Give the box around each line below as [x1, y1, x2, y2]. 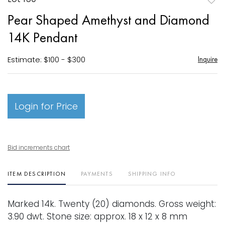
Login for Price [15, 99, 78, 113]
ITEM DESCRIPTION [8, 169, 66, 178]
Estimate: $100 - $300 [8, 54, 85, 65]
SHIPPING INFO [128, 169, 176, 178]
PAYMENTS [81, 169, 113, 178]
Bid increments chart [8, 143, 70, 152]
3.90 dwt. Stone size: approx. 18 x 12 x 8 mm [8, 210, 187, 222]
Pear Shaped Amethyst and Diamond [8, 11, 209, 29]
